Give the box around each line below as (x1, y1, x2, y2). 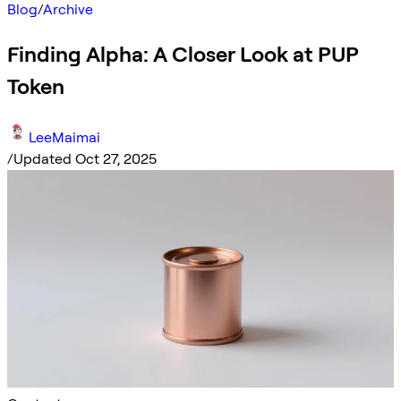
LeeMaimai (29, 128, 100, 146)
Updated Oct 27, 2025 (13, 149, 157, 167)
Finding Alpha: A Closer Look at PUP (7, 40, 359, 67)
